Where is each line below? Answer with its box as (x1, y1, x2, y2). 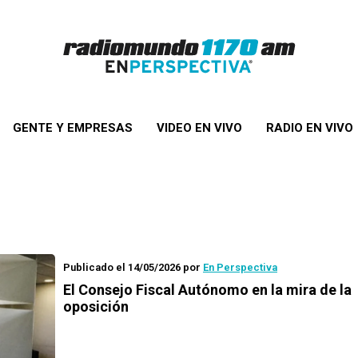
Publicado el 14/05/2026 (63, 261, 181, 273)
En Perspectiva (203, 261, 277, 273)
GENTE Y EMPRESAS (12, 121, 133, 135)
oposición (63, 298, 129, 315)
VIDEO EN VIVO (156, 121, 242, 135)
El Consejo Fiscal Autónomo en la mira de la (63, 281, 352, 298)
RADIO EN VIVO (265, 121, 353, 135)
